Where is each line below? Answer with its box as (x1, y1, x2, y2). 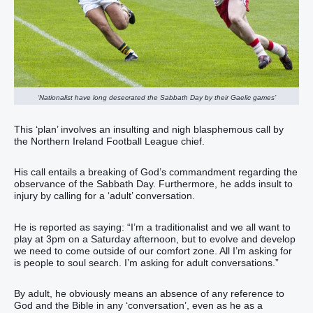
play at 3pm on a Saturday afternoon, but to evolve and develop (14, 233, 296, 245)
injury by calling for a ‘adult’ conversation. (14, 190, 195, 202)
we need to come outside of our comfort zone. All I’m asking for (14, 245, 292, 256)
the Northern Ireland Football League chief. (14, 136, 205, 147)
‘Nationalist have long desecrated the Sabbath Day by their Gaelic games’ (37, 94, 276, 102)
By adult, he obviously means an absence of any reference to (14, 287, 284, 299)
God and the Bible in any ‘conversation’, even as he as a (14, 299, 263, 311)
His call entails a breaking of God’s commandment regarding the (14, 166, 298, 178)
